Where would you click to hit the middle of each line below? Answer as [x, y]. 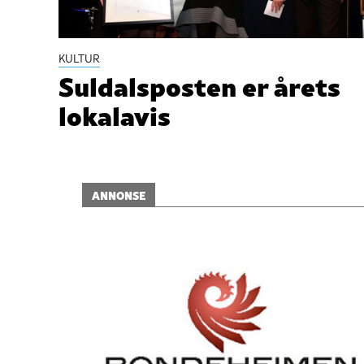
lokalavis [115, 114]
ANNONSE [119, 194]
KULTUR [79, 58]
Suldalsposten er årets [199, 84]
